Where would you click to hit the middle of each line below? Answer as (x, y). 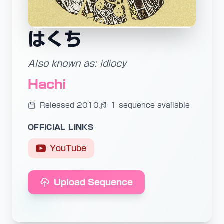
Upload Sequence (93, 182)
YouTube (68, 148)
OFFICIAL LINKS (61, 127)
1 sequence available (150, 105)
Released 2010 (69, 105)
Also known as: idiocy (77, 63)
